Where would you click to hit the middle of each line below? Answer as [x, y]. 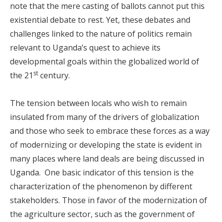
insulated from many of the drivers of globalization [105, 117]
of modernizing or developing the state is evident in [106, 145]
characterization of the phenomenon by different [101, 186]
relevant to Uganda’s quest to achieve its [85, 48]
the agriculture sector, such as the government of [102, 214]
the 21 [22, 75]
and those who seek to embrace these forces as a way [110, 131]
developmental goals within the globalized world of [105, 61]
